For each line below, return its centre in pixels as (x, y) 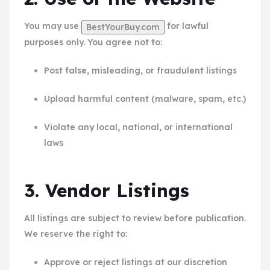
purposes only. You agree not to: (93, 42)
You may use (53, 26)
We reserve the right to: (76, 234)
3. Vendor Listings (107, 190)
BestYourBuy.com (123, 27)
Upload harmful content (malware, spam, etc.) (145, 99)
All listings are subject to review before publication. (135, 218)
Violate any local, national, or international (138, 127)
